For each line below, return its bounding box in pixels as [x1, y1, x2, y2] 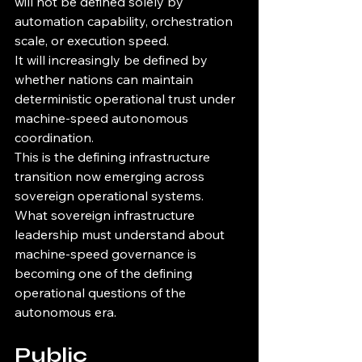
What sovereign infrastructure [15, 207, 198, 224]
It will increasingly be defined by [15, 52, 211, 69]
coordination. [15, 129, 94, 146]
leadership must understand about [15, 226, 228, 243]
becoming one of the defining [15, 265, 196, 282]
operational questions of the [15, 284, 189, 301]
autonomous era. [15, 304, 116, 321]
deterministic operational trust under [15, 90, 238, 107]
